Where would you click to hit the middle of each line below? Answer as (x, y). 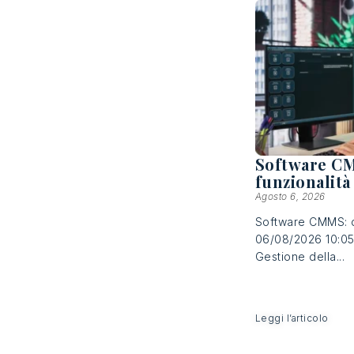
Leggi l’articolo (292, 318)
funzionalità (303, 182)
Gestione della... (300, 257)
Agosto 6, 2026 (290, 197)
